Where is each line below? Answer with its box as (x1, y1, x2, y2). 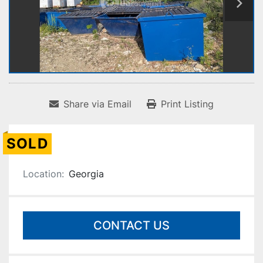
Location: (23, 168, 64, 180)
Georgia (69, 168, 104, 180)
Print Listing (161, 98, 214, 110)
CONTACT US (93, 218, 170, 233)
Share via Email (63, 98, 131, 110)
